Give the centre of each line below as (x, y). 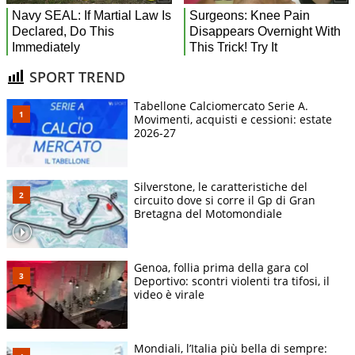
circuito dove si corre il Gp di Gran (225, 200)
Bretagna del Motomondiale (208, 214)
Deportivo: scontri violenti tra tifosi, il (232, 281)
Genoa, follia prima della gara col (221, 268)
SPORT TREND (75, 76)
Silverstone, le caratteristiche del (221, 187)
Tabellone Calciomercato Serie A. (221, 106)
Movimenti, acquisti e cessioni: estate (233, 120)
